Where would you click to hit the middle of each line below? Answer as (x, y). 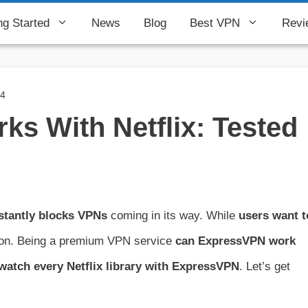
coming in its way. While (173, 216)
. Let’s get (265, 267)
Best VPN (215, 23)
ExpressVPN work (247, 241)
